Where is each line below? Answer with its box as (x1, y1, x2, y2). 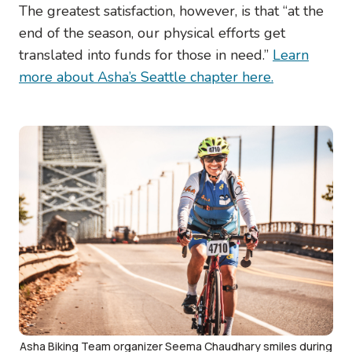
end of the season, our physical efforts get (19, 23, 285, 42)
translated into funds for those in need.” (19, 45, 273, 64)
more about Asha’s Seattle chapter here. (19, 67, 273, 86)
